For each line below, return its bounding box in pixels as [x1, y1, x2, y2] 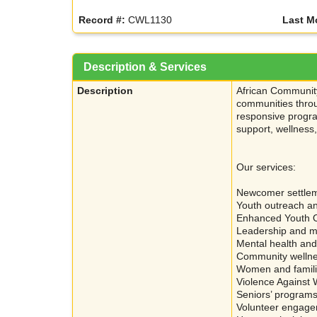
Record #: [79, 14, 126, 26]
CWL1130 [125, 14, 173, 26]
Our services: [236, 161, 299, 173]
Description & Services [83, 61, 207, 74]
